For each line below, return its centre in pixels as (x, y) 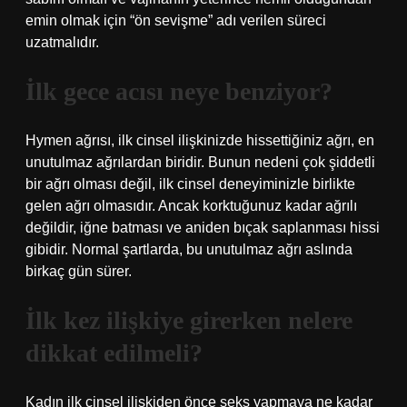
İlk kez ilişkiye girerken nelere (189, 320)
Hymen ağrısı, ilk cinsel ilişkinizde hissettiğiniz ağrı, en (200, 140)
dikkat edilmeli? (114, 353)
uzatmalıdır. (62, 42)
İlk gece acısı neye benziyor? (179, 91)
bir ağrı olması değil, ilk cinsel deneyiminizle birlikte (190, 184)
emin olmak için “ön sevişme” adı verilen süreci (176, 20)
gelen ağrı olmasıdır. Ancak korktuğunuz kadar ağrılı (191, 206)
